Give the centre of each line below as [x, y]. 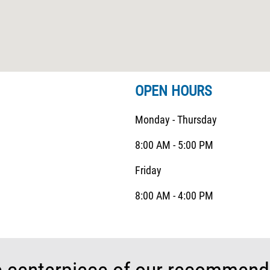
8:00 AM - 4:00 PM [174, 196]
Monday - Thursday [176, 120]
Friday [148, 170]
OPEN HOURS [173, 91]
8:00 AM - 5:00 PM [174, 145]
